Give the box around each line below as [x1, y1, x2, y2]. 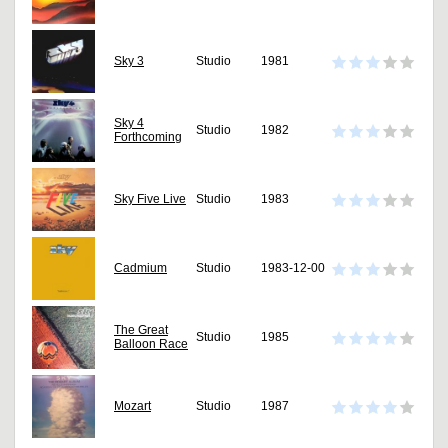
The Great [114, 323, 168, 338]
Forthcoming [114, 130, 182, 145]
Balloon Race [114, 337, 188, 352]
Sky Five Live [114, 192, 186, 207]
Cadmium [114, 261, 167, 276]
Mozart [114, 399, 151, 414]
